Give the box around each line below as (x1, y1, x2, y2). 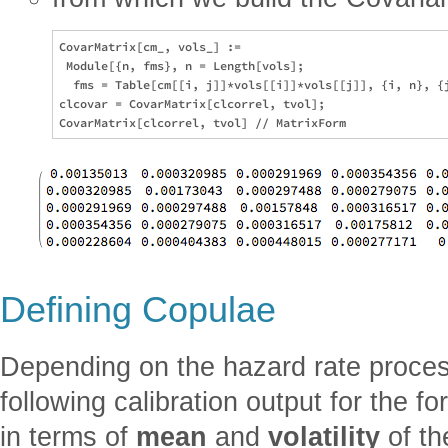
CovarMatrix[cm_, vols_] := (59, 38, 248, 54)
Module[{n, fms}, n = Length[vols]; (59, 57, 311, 73)
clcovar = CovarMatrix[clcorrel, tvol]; (59, 95, 325, 111)
